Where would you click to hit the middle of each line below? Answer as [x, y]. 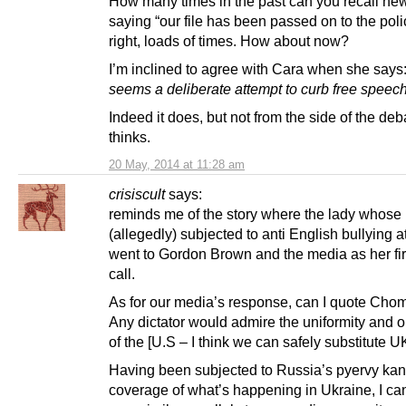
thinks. [130, 137]
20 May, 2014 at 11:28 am [177, 165]
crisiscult [137, 194]
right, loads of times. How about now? [229, 41]
